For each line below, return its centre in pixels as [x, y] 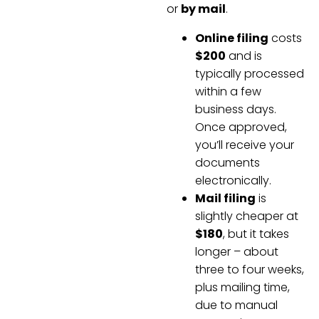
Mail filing [225, 198]
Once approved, [241, 127]
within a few [228, 91]
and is [244, 56]
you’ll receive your [245, 145]
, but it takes [256, 234]
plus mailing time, [242, 287]
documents [228, 162]
